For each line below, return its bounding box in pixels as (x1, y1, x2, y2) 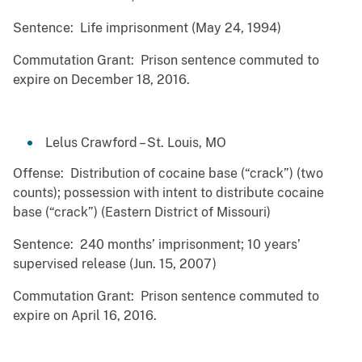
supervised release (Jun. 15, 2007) (13, 256, 217, 272)
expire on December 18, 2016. (13, 72, 190, 88)
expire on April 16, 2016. (13, 308, 157, 324)
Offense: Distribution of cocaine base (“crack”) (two (13, 166, 323, 182)
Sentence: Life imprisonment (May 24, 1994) (13, 20, 281, 36)
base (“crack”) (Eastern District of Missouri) (13, 204, 271, 221)
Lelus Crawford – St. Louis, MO (45, 135, 226, 151)
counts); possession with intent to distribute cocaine (13, 185, 324, 201)
